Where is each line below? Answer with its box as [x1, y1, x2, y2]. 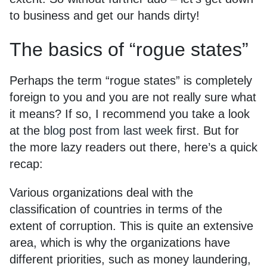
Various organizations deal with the [10, 186, 193, 199]
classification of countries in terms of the [10, 203, 222, 216]
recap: [10, 157, 43, 170]
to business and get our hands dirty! [10, 9, 200, 22]
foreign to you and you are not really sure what [10, 91, 256, 104]
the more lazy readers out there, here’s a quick [10, 141, 257, 154]
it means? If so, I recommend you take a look [10, 107, 250, 120]
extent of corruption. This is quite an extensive [10, 219, 253, 232]
